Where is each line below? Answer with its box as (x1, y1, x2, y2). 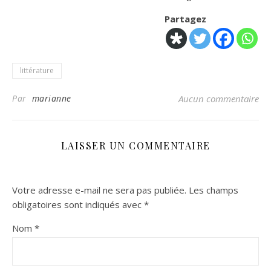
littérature (20, 65, 54, 76)
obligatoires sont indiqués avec (12, 198, 144, 211)
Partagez (165, 12, 206, 25)
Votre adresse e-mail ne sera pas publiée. (12, 183, 186, 196)
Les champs (189, 183, 238, 196)
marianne (31, 92, 71, 104)
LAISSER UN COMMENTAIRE (60, 139, 211, 152)
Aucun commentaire (178, 92, 259, 105)
